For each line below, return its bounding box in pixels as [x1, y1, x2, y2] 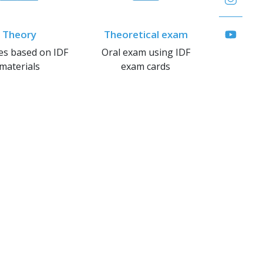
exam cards [121, 60, 171, 73]
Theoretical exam [103, 28, 188, 41]
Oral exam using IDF [101, 46, 190, 59]
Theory [2, 28, 36, 41]
